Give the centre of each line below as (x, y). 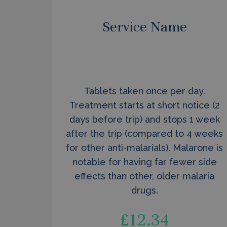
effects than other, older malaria (145, 176)
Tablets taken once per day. (144, 91)
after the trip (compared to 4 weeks (145, 134)
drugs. (144, 190)
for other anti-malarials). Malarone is (145, 148)
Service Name (144, 27)
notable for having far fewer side (144, 162)
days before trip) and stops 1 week (144, 119)
